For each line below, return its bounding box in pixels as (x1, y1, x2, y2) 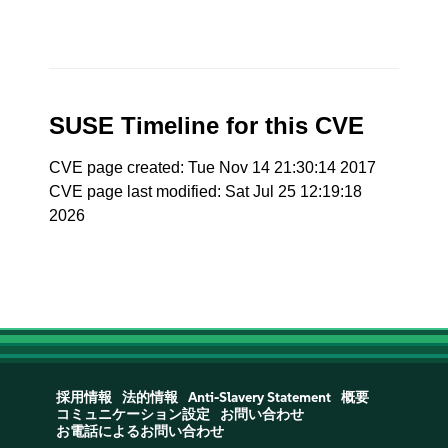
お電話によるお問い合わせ (55, 423, 224, 440)
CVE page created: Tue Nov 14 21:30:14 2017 (49, 159, 377, 176)
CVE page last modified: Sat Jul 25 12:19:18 (49, 183, 363, 200)
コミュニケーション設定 (55, 406, 210, 423)
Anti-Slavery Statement (187, 389, 331, 406)
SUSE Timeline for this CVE (49, 112, 365, 139)
